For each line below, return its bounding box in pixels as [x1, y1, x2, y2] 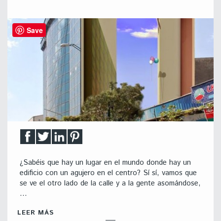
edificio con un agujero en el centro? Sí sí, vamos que [20, 168, 197, 178]
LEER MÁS [17, 208, 54, 218]
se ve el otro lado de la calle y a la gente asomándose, [20, 178, 201, 188]
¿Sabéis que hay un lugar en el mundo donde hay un [20, 157, 191, 168]
